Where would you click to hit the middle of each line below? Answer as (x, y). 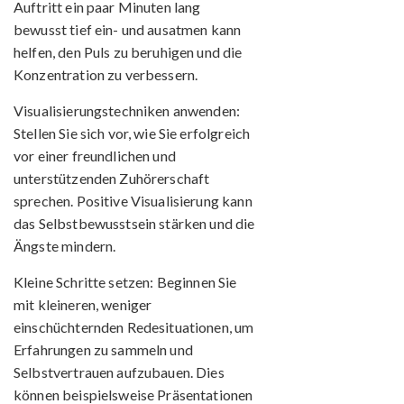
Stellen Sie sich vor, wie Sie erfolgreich (132, 133)
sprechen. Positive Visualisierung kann (133, 200)
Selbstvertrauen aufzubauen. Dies (119, 372)
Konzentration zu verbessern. (106, 74)
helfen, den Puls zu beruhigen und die (128, 51)
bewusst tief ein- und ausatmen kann (128, 29)
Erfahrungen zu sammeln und (103, 349)
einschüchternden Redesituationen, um (134, 326)
